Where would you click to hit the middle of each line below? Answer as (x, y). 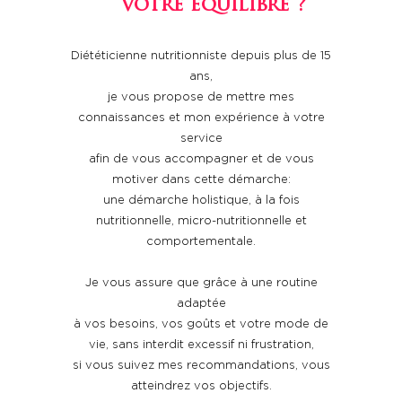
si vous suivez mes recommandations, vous (201, 366)
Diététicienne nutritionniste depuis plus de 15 (201, 56)
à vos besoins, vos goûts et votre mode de (201, 324)
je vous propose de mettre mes (201, 97)
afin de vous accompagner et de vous (201, 159)
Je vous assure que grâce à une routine (201, 283)
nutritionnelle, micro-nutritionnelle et (201, 221)
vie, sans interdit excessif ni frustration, (201, 345)
